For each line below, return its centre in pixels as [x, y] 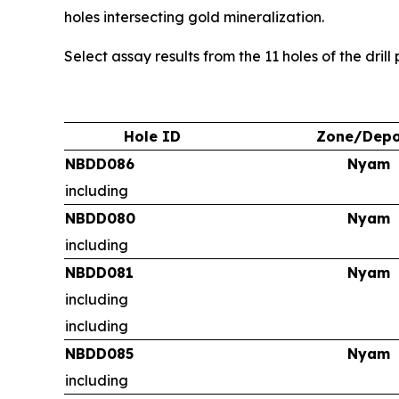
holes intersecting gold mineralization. [194, 17]
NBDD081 [99, 273]
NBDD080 [100, 219]
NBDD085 [99, 354]
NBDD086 [100, 164]
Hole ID [152, 137]
